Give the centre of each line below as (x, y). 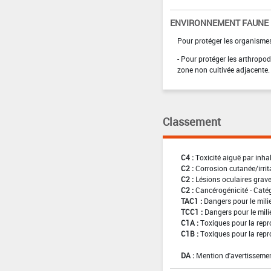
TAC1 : (191, 201)
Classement (191, 121)
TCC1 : (191, 211)
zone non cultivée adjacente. (223, 69)
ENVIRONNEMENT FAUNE (219, 22)
